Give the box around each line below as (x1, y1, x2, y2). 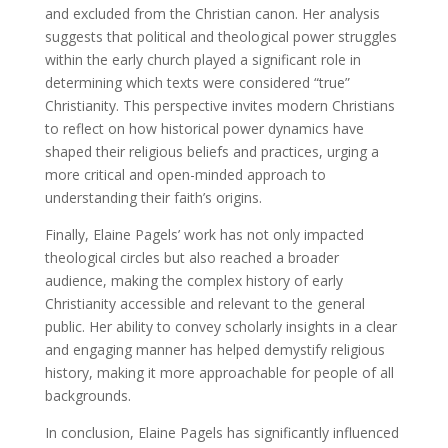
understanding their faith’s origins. (44, 187, 262, 207)
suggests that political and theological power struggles (44, 26, 397, 46)
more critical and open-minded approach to (44, 164, 326, 184)
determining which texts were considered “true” (44, 72, 350, 92)
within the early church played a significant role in (44, 49, 361, 69)
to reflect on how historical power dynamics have (44, 118, 364, 138)
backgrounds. (44, 385, 131, 405)
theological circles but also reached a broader (44, 247, 339, 267)
